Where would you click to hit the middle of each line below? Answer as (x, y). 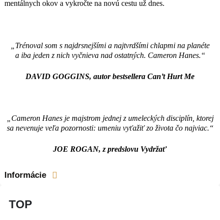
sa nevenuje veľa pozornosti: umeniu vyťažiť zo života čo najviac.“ (110, 128)
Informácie (26, 175)
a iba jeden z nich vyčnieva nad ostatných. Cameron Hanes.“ (110, 55)
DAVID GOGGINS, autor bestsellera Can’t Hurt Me (110, 76)
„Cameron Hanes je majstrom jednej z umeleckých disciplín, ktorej (110, 118)
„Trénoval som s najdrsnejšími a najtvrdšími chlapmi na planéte (110, 45)
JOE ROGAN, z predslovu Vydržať (110, 149)
